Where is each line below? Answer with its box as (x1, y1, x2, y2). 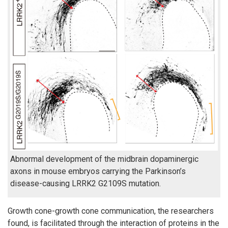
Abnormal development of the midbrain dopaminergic (10, 154, 198, 164)
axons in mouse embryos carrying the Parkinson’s (10, 166, 186, 177)
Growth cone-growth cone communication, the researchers (8, 206, 214, 216)
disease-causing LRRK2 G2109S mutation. (10, 179, 161, 189)
